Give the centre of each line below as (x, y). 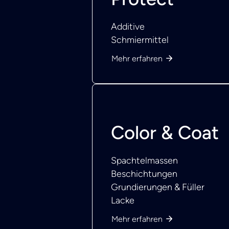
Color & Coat (165, 133)
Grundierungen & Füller (158, 187)
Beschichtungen (144, 174)
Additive (128, 26)
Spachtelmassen (144, 161)
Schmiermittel (140, 40)
